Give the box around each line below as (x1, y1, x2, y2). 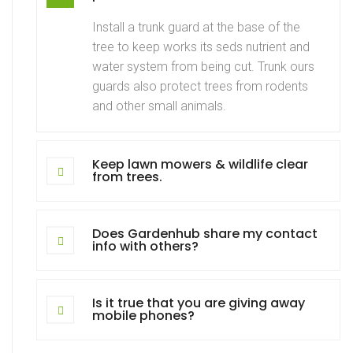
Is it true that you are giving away (92, 293, 305, 312)
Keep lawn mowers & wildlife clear (92, 154, 308, 173)
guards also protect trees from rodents (92, 78, 308, 94)
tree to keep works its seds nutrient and (92, 39, 310, 54)
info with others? (92, 236, 199, 255)
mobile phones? (92, 306, 195, 325)
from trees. (92, 167, 162, 186)
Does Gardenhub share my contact (92, 224, 318, 243)
